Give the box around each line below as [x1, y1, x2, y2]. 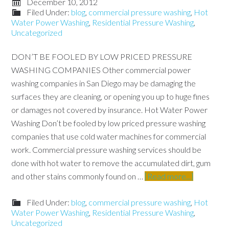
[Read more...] [145, 171, 194, 181]
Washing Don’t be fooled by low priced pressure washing [11, 118, 206, 128]
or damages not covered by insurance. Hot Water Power [11, 105, 208, 114]
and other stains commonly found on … [11, 171, 145, 181]
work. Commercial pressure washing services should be [11, 145, 202, 154]
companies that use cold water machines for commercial [11, 131, 207, 141]
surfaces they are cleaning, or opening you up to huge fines [11, 91, 210, 101]
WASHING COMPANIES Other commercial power [11, 65, 191, 75]
